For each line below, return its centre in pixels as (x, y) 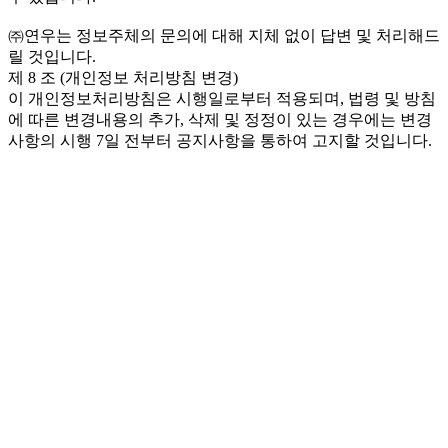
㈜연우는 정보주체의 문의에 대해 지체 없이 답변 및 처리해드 (224, 35)
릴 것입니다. (52, 56)
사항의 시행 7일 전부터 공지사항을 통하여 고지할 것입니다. (220, 140)
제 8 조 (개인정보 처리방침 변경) (123, 77)
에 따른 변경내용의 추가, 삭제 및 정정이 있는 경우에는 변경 (220, 119)
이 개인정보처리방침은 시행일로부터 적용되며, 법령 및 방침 (222, 98)
